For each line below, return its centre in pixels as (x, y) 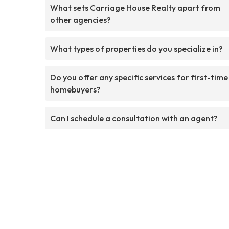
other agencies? (81, 20)
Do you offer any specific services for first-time (139, 77)
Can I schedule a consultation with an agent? (134, 118)
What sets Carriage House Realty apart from (135, 7)
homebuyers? (75, 89)
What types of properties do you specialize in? (136, 48)
